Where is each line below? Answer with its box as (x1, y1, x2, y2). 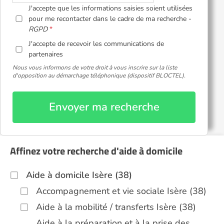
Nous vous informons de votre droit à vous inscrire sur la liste (12, 63, 177, 71)
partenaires (28, 49, 63, 59)
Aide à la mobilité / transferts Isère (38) (36, 201, 196, 213)
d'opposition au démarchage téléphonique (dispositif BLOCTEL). (12, 71, 185, 79)
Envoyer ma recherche (48, 99, 159, 114)
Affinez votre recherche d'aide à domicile (10, 143, 182, 158)
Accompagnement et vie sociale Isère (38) (36, 185, 206, 197)
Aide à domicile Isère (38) (26, 169, 132, 181)
